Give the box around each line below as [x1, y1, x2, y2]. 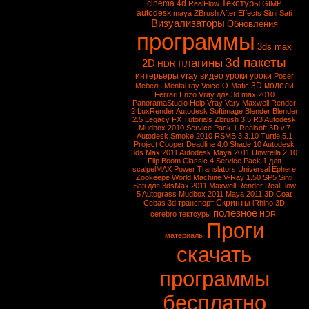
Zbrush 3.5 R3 [215, 115, 263, 123]
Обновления [226, 19, 278, 29]
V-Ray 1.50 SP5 [223, 173, 277, 181]
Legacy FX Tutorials [145, 115, 212, 123]
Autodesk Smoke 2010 [136, 132, 212, 140]
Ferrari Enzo [154, 90, 197, 99]
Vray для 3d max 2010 [198, 90, 275, 99]
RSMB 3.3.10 [214, 132, 259, 140]
